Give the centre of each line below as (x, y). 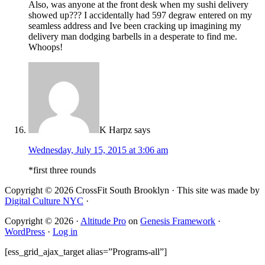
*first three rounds (62, 170)
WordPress (25, 231)
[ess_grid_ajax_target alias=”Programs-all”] (86, 251)
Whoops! (46, 47)
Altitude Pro (103, 221)
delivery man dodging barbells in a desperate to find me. (133, 36)
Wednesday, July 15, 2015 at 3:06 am (98, 150)
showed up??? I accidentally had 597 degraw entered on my (140, 15)
